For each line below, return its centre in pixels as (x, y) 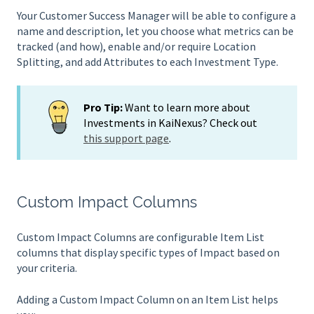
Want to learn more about (187, 107)
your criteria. (47, 268)
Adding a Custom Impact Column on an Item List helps (148, 299)
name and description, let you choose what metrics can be (155, 31)
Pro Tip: (104, 107)
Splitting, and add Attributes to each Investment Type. (148, 62)
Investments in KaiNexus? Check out (170, 122)
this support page (126, 138)
